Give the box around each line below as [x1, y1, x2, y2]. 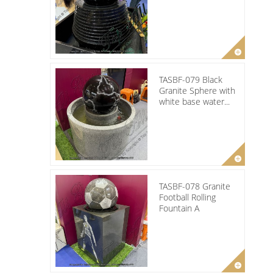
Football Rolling [159, 191, 216, 203]
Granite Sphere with [159, 84, 235, 96]
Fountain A [159, 202, 199, 214]
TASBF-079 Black [159, 73, 222, 85]
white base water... [159, 95, 230, 107]
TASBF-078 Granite [159, 180, 230, 192]
